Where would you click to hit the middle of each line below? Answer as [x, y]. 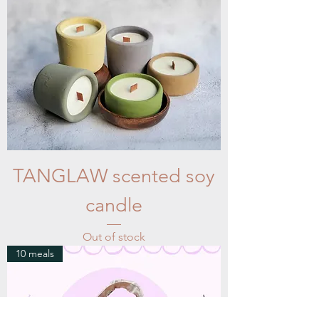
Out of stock [114, 237]
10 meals [35, 254]
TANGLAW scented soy [114, 176]
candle [114, 205]
